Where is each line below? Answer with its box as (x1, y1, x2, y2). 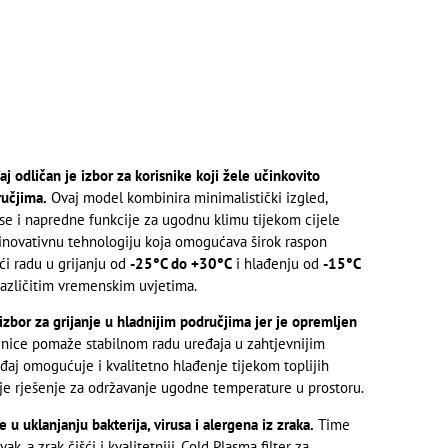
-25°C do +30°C (129, 253, 232, 273)
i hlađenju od (231, 253, 323, 273)
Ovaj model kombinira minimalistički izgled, (46, 187, 327, 207)
